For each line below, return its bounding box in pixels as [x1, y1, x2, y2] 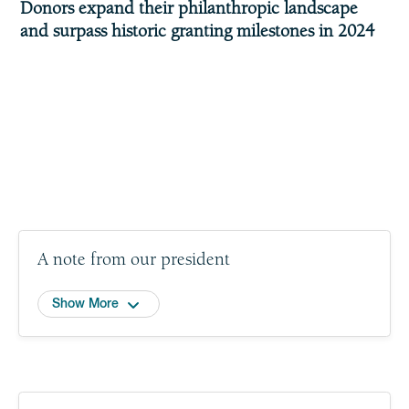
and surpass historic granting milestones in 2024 [20, 23, 374, 41]
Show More [52, 297, 119, 310]
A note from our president [37, 251, 230, 269]
